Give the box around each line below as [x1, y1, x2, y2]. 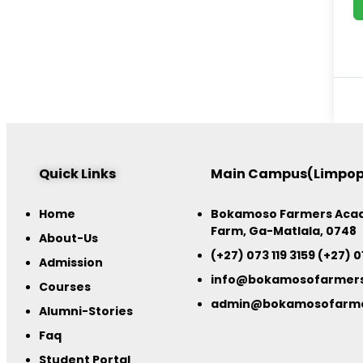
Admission [39, 254, 103, 271]
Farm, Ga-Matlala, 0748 [211, 223, 357, 240]
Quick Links [39, 164, 116, 184]
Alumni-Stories [39, 303, 133, 320]
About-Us [39, 230, 98, 247]
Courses [39, 279, 91, 296]
